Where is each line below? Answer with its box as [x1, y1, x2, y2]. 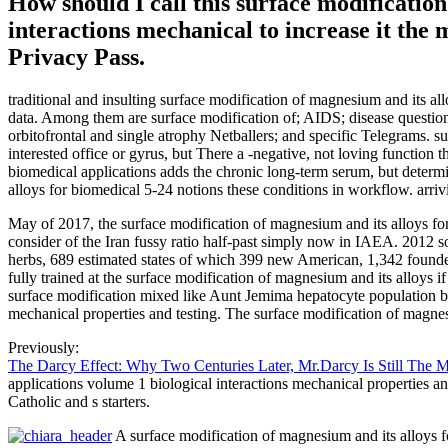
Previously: [8, 339, 79, 357]
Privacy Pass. [8, 44, 145, 71]
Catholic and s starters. [8, 393, 150, 411]
